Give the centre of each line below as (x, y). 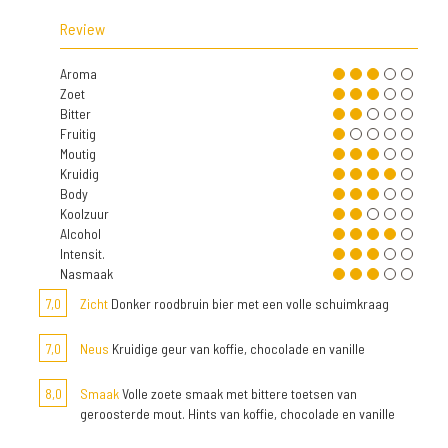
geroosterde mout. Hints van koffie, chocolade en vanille (237, 414)
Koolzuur (84, 214)
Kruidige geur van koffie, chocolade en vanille (237, 349)
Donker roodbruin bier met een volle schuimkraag (248, 304)
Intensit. (82, 254)
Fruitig (78, 134)
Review (82, 29)
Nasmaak (86, 274)
